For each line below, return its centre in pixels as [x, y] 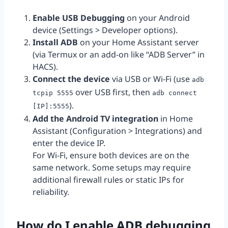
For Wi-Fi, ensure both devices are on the [111, 155]
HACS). [45, 67]
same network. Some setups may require [112, 168]
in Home [176, 119]
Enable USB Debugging [79, 18]
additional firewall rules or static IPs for [108, 180]
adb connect [175, 93]
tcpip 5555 [53, 93]
